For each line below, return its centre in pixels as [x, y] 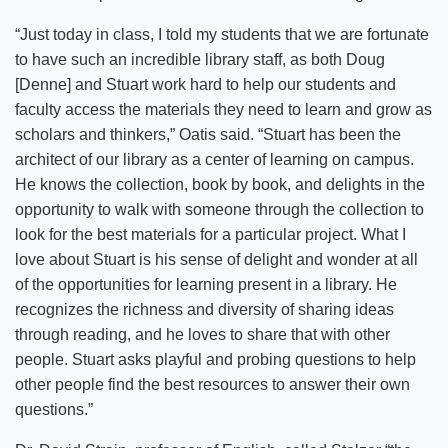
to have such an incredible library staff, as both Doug [200, 59]
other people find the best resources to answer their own [212, 384]
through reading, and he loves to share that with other [202, 334]
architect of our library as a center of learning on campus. [214, 159]
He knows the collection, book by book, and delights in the [220, 184]
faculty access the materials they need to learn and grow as [223, 109]
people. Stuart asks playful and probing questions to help [215, 359]
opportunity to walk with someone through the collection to [219, 209]
